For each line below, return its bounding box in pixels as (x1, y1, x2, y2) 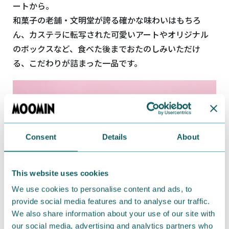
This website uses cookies (12, 168, 109, 177)
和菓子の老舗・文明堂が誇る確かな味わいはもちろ (13, 13, 201, 26)
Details (102, 132, 127, 141)
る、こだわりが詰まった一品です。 (13, 56, 142, 69)
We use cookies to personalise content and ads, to (12, 185, 192, 194)
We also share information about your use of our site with (12, 209, 215, 218)
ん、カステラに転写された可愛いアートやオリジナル (13, 28, 209, 40)
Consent (26, 132, 56, 141)
